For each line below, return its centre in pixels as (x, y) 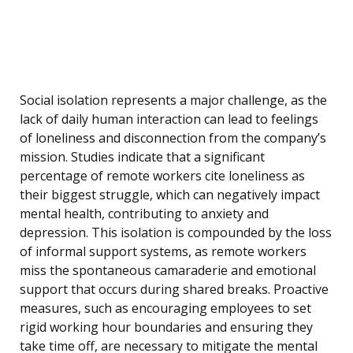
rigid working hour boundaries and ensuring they (166, 327)
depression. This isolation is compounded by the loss (176, 233)
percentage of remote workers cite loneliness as (162, 176)
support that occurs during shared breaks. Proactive (174, 290)
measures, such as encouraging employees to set (165, 308)
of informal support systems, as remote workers (163, 252)
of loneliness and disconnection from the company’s (173, 138)
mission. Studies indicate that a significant (142, 157)
